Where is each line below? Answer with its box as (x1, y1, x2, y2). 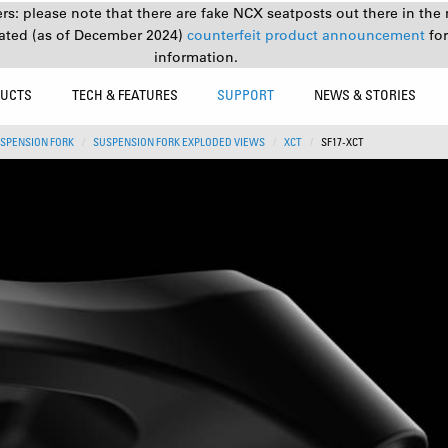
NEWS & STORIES (314, 86, 417, 103)
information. (154, 48, 238, 66)
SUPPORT (217, 86, 275, 103)
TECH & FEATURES (71, 86, 178, 103)
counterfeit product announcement (186, 26, 429, 44)
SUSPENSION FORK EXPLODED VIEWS (93, 135, 265, 149)
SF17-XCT (321, 135, 364, 149)
